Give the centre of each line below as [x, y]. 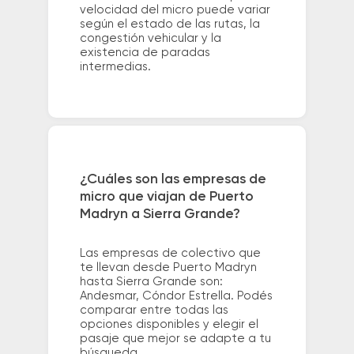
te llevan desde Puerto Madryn [168, 268]
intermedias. [115, 66]
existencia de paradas [145, 52]
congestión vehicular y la [150, 38]
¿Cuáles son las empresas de [173, 180]
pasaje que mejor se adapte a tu [175, 339]
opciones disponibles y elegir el [169, 325]
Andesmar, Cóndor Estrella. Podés [176, 296]
